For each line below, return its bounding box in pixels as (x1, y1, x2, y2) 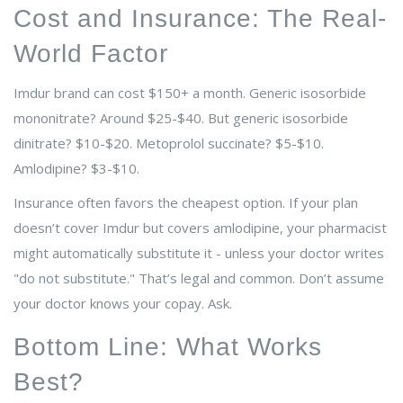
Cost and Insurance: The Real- (13, 4, 387, 33)
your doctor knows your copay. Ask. (13, 294, 232, 313)
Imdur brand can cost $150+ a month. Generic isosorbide (13, 84, 366, 103)
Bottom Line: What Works (13, 333, 322, 362)
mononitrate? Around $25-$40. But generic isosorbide (13, 109, 348, 128)
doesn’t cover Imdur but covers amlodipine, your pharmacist (13, 219, 387, 237)
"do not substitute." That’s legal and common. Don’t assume (13, 269, 384, 288)
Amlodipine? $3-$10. (13, 159, 139, 178)
